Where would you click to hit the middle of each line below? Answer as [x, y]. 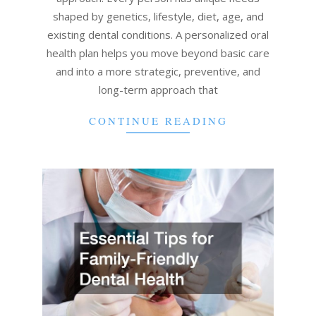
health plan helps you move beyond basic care [158, 53]
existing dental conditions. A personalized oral [158, 35]
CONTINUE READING [158, 121]
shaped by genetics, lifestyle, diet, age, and [158, 17]
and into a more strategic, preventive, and [158, 72]
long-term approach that [158, 90]
